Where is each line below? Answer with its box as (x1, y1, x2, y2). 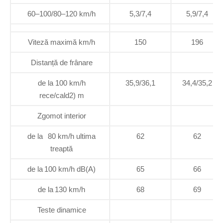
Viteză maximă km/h (28, 37, 95, 46)
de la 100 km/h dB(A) (27, 164, 96, 173)
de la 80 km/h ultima (27, 131, 96, 140)
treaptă (50, 144, 73, 153)
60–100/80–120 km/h (27, 9, 96, 18)
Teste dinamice (37, 205, 86, 214)
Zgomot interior (37, 111, 86, 120)
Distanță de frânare (30, 58, 93, 67)
